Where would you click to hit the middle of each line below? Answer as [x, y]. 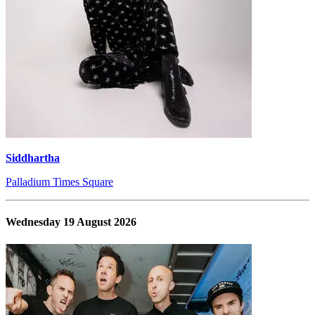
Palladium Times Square [59, 182]
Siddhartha [33, 158]
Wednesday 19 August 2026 [71, 222]
